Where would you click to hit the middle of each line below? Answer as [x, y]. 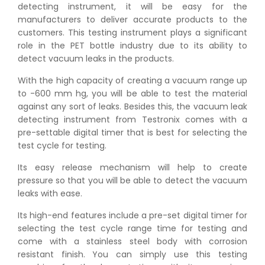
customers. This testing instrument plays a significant [132, 33]
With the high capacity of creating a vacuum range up [132, 81]
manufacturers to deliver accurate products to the [132, 20]
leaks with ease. [50, 194]
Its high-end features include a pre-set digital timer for [132, 216]
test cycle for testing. [62, 146]
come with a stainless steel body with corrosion [132, 242]
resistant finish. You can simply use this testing [132, 255]
